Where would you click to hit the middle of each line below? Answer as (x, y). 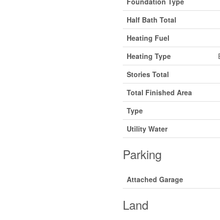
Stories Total (148, 74)
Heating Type (149, 56)
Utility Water (147, 128)
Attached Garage (155, 179)
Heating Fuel (148, 38)
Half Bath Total (151, 19)
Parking (142, 154)
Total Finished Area (159, 92)
